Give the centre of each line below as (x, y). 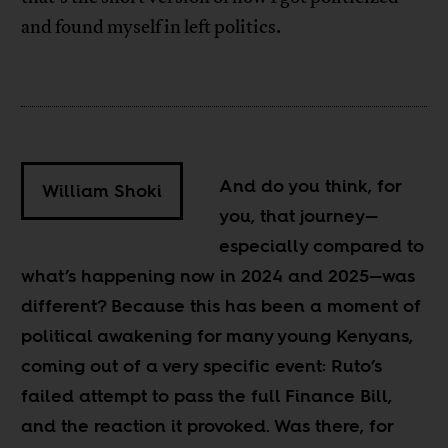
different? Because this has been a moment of (221, 305)
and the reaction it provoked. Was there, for (207, 425)
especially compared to (322, 245)
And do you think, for (310, 185)
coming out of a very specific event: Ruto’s (202, 365)
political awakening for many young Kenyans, (217, 335)
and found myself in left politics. (151, 26)
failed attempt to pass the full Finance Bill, (207, 395)
